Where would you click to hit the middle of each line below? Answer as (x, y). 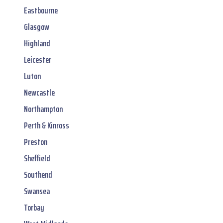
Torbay (34, 207)
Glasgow (37, 27)
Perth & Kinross (47, 125)
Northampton (43, 109)
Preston (36, 142)
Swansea (37, 191)
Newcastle (39, 92)
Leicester (38, 59)
